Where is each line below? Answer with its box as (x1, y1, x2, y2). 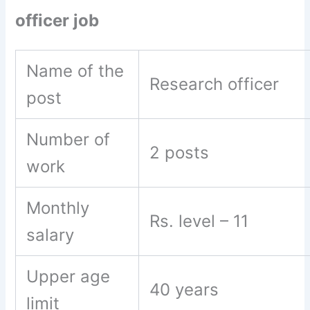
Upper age (26, 266, 111, 287)
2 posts (149, 143, 215, 163)
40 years (149, 280, 224, 300)
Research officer (149, 74, 280, 95)
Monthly (26, 198, 90, 219)
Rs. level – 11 (149, 211, 254, 232)
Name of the (26, 61, 125, 82)
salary (26, 225, 80, 246)
